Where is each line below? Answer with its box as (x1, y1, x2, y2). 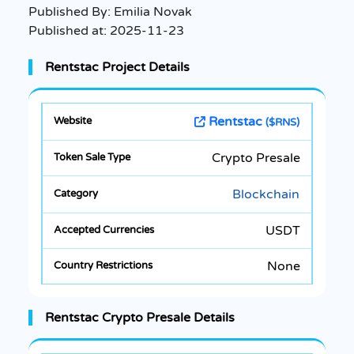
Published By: (28, 3, 114, 20)
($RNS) (265, 115, 299, 129)
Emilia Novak (114, 3, 192, 20)
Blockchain (232, 186, 299, 202)
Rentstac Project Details (45, 58, 190, 75)
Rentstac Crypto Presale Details (45, 309, 235, 326)
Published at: (28, 22, 110, 39)
